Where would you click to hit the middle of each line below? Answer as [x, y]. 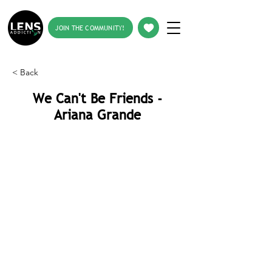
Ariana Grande [97, 115]
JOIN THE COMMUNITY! [90, 28]
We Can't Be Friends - [97, 99]
